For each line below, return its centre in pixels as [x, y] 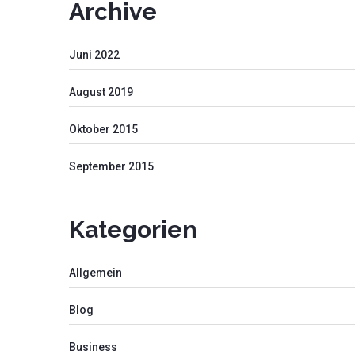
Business [93, 347]
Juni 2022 [94, 54]
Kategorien [133, 229]
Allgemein [95, 272]
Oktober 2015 [103, 129]
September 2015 [111, 166]
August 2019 [101, 92]
